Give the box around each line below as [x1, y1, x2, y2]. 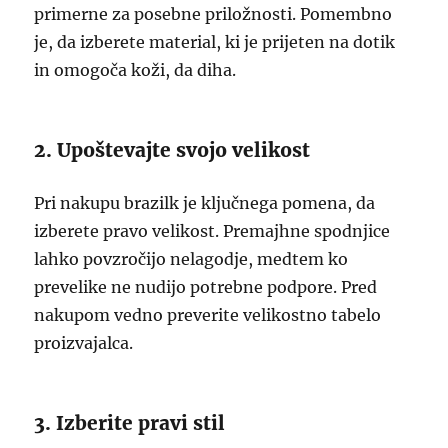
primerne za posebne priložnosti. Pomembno [34, 4, 393, 24]
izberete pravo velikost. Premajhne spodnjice [34, 221, 391, 241]
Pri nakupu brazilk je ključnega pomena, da [34, 193, 376, 213]
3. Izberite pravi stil [34, 411, 226, 435]
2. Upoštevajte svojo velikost [34, 138, 311, 162]
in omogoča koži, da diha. [34, 60, 237, 80]
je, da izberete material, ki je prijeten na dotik [34, 32, 396, 52]
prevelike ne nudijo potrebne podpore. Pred [34, 277, 378, 297]
